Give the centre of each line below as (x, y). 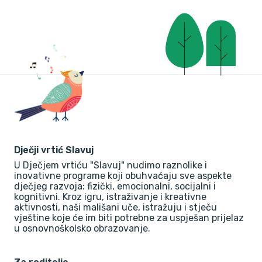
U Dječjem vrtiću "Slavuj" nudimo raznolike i (111, 166)
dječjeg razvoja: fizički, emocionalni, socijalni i (115, 187)
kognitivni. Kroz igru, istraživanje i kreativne (110, 197)
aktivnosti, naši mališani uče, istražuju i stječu (116, 208)
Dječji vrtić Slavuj (54, 150)
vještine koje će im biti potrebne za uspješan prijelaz (129, 218)
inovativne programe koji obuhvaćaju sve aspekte (123, 176)
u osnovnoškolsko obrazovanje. (82, 229)
